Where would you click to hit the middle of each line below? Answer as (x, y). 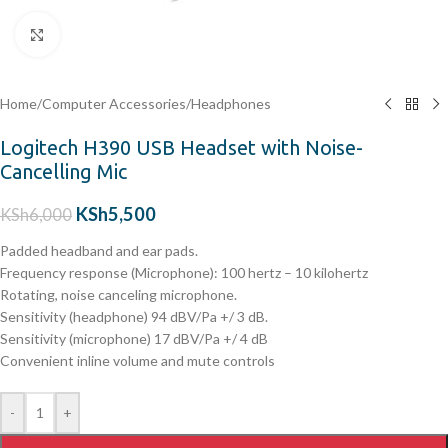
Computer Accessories (114, 103)
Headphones (231, 103)
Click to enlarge (107, 34)
